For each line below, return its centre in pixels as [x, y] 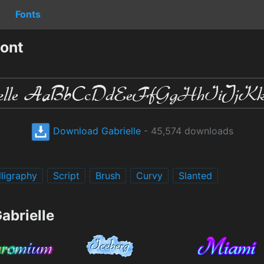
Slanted [195, 175]
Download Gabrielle [95, 131]
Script [66, 175]
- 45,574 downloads [187, 131]
